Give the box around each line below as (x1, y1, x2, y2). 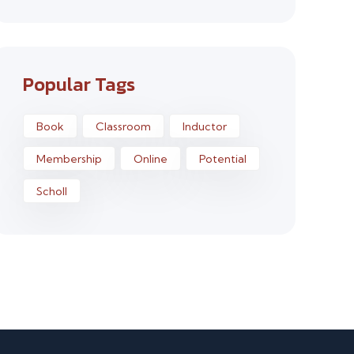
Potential (198, 152, 247, 166)
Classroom (95, 119, 151, 134)
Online (133, 152, 168, 166)
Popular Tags (22, 70, 135, 98)
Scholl (36, 184, 67, 198)
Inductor (182, 119, 227, 134)
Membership (36, 152, 102, 166)
